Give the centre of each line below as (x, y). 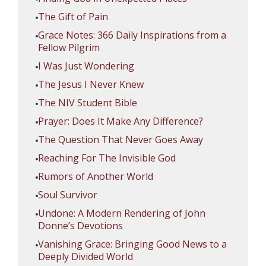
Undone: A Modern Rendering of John (122, 213)
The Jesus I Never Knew (91, 84)
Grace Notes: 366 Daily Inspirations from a (132, 35)
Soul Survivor (68, 194)
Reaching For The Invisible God (107, 158)
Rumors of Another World (96, 176)
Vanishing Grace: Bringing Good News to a (132, 244)
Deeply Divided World (85, 256)
